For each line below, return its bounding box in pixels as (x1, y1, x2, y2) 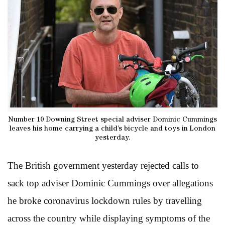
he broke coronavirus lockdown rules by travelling (8, 195, 202, 206)
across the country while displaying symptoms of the (8, 212, 210, 223)
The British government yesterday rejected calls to (8, 160, 199, 171)
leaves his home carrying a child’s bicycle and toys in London (10, 125, 215, 133)
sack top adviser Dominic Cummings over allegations (8, 177, 213, 188)
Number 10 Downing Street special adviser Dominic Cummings (8, 116, 217, 124)
